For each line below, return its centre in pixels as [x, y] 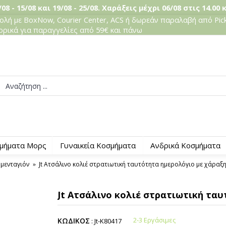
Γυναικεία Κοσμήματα [98, 145]
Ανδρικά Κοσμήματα [185, 145]
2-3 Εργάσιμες [154, 220]
